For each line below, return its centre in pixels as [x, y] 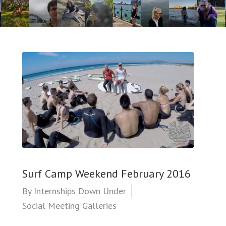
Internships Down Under [80, 191]
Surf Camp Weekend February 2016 [106, 174]
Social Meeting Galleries [69, 206]
